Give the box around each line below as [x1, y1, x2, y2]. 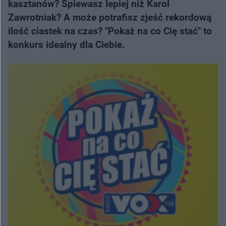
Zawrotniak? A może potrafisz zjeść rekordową [8, 12, 211, 23]
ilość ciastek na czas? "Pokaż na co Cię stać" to [8, 25, 212, 37]
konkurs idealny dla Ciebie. [8, 39, 125, 50]
